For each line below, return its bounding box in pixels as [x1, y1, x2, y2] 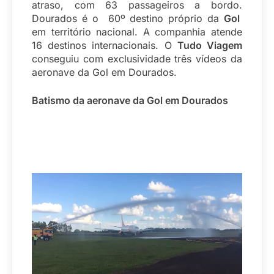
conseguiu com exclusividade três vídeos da [32, 53, 242, 65]
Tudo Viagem [177, 39, 243, 52]
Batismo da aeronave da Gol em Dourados [32, 94, 228, 107]
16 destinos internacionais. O [32, 39, 177, 52]
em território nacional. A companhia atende [32, 26, 242, 39]
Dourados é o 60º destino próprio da [32, 12, 224, 25]
